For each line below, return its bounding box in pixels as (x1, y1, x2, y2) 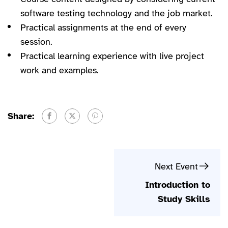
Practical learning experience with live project (20, 50, 204, 62)
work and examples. (20, 65, 99, 76)
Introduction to (145, 179, 210, 190)
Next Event (155, 160, 198, 172)
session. (20, 36, 52, 48)
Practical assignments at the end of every (20, 22, 186, 34)
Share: (8, 110, 34, 122)
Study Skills (158, 193, 210, 205)
